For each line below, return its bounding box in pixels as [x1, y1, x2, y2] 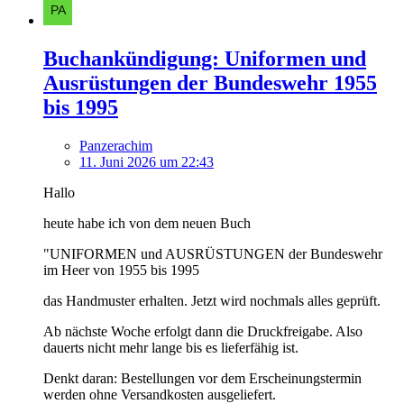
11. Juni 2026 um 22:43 [79, 154, 214, 170]
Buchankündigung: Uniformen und [43, 47, 366, 71]
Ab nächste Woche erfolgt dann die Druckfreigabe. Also [43, 324, 363, 340]
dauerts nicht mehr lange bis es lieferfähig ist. [43, 340, 298, 356]
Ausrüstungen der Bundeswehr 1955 [43, 71, 377, 96]
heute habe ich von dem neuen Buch [43, 216, 251, 232]
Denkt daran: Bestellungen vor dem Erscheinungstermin [43, 371, 362, 387]
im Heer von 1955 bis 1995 [43, 262, 199, 279]
